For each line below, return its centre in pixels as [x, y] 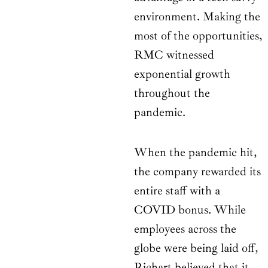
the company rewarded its [197, 172]
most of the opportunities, [198, 36]
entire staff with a [177, 191]
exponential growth [182, 74]
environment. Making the [197, 17]
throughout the [172, 93]
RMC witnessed [174, 55]
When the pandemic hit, [195, 153]
